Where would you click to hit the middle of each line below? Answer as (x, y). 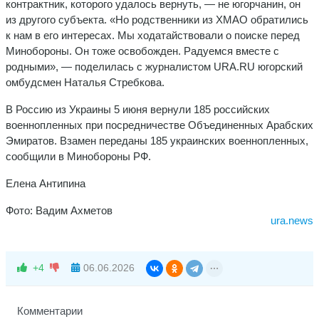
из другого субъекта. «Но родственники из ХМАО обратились (157, 19)
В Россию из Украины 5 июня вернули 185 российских (138, 109)
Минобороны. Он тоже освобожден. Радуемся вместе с (142, 51)
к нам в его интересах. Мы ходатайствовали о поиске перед (153, 35)
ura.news (292, 220)
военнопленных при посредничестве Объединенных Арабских (159, 125)
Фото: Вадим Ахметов (61, 210)
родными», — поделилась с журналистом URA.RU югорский (154, 66)
